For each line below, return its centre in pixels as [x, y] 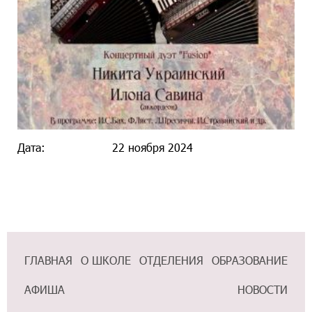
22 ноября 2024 [152, 147]
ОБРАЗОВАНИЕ [250, 260]
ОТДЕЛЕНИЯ [171, 260]
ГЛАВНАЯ [48, 260]
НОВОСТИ [263, 289]
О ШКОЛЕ [106, 260]
